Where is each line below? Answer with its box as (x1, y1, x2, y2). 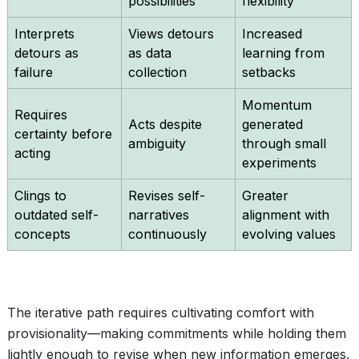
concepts (14, 226, 71, 242)
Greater (242, 188, 288, 204)
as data (128, 45, 171, 61)
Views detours (128, 26, 214, 42)
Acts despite (128, 116, 202, 132)
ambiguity (128, 135, 186, 151)
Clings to (14, 188, 67, 204)
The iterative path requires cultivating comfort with (7, 305, 314, 321)
